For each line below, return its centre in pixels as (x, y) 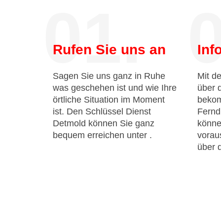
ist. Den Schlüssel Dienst (102, 111)
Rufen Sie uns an (109, 50)
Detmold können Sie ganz (104, 123)
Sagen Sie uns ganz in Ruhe (109, 76)
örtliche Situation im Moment (109, 100)
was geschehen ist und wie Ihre (115, 88)
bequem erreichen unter (101, 135)
